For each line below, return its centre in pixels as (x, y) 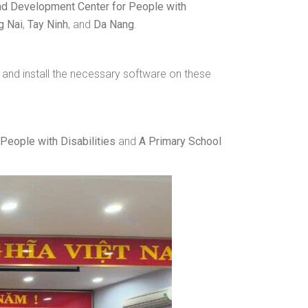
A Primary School (180, 142)
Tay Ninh (48, 25)
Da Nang (114, 25)
